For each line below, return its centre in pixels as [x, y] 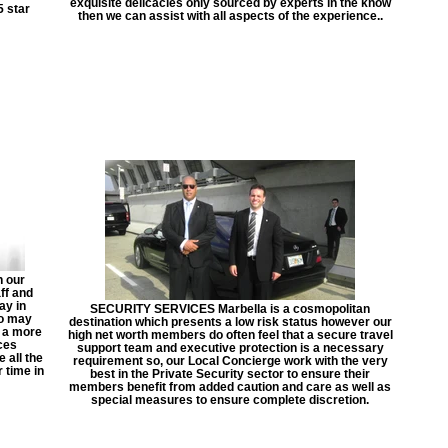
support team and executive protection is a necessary [230, 347]
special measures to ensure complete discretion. [230, 399]
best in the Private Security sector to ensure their [230, 373]
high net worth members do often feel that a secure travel [230, 334]
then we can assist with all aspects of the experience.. [230, 15]
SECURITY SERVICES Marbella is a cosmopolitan [230, 308]
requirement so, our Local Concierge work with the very [230, 360]
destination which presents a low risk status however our [230, 321]
